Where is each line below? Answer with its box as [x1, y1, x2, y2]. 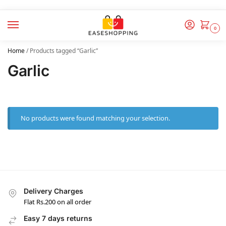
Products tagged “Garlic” [30, 46, 98, 55]
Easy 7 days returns [24, 213, 92, 222]
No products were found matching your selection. [21, 114, 171, 123]
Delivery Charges [24, 187, 83, 196]
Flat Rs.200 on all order [24, 197, 91, 206]
